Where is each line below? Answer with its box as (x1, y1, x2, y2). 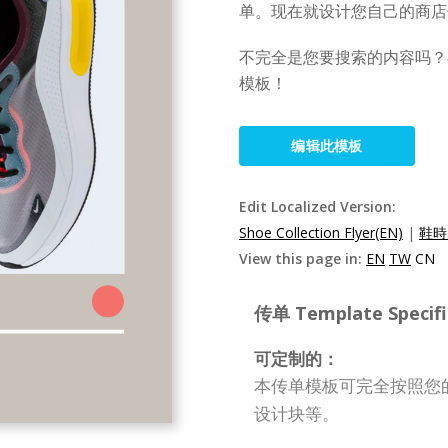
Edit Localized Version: (239, 197, 396, 216)
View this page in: (239, 249, 366, 268)
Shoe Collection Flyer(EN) (239, 223, 403, 242)
